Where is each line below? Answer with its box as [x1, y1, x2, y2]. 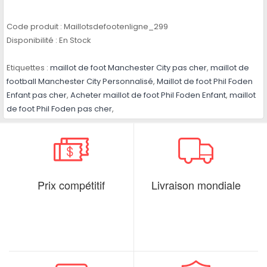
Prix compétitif [38, 177, 105, 193]
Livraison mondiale [151, 177, 241, 193]
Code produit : [7, 21, 62, 33]
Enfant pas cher [7, 89, 67, 101]
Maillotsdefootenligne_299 [62, 21, 168, 33]
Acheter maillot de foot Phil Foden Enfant [70, 89, 226, 101]
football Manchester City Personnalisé [7, 76, 153, 88]
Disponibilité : [7, 35, 57, 46]
